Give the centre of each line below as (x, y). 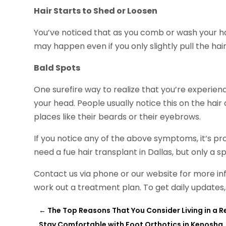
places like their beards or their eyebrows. (118, 117)
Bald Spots (57, 68)
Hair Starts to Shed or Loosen (96, 11)
